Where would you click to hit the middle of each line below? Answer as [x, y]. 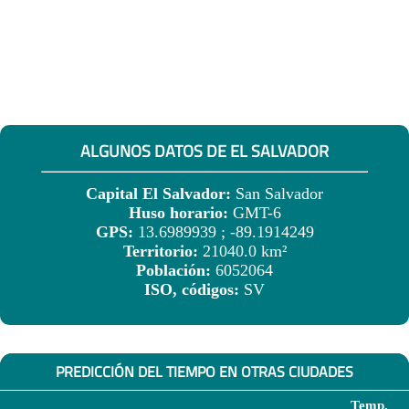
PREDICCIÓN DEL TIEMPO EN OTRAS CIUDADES [204, 371]
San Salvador [279, 194]
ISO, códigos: [194, 290]
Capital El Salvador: [161, 194]
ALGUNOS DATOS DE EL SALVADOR [204, 152]
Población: [176, 271]
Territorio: [163, 252]
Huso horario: [180, 213]
